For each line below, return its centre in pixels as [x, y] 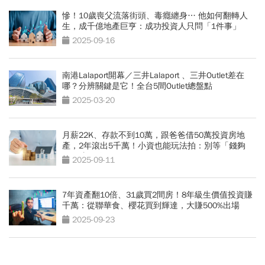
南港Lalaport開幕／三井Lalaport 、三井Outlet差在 [153, 75]
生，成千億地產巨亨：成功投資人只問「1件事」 [151, 26]
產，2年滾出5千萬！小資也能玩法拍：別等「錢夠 [154, 146]
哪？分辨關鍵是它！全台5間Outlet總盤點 [137, 86]
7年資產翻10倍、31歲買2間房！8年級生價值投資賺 [157, 195]
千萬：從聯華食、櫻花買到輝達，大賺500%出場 [151, 205]
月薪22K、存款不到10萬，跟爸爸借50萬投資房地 [153, 135]
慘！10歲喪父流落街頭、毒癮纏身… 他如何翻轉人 [155, 15]
